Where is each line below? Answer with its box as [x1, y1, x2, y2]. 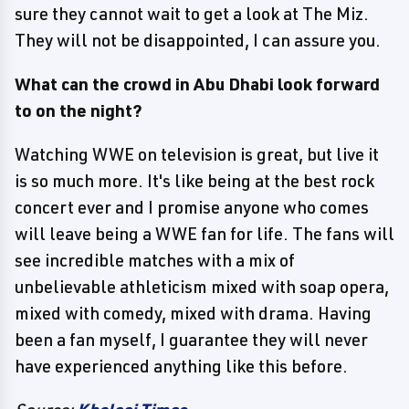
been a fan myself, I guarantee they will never [15, 329, 368, 351]
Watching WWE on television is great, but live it [15, 143, 379, 165]
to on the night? [15, 100, 142, 121]
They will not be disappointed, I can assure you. [15, 29, 381, 51]
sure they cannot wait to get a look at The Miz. [15, 3, 369, 25]
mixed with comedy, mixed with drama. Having [15, 302, 372, 324]
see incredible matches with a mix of [15, 249, 295, 271]
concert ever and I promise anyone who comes [15, 196, 369, 218]
